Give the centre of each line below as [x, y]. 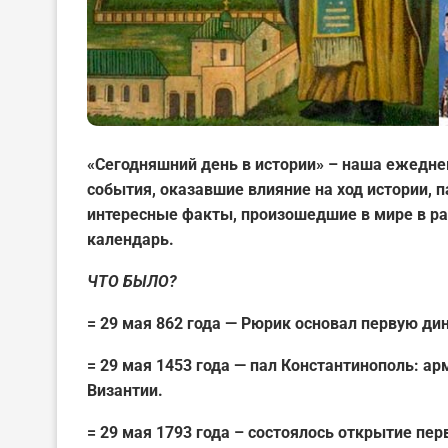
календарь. [130, 239]
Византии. [125, 390]
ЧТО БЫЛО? [132, 281]
